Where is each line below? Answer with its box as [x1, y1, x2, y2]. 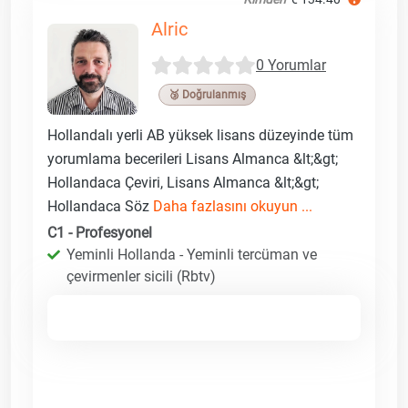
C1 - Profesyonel [47, 223, 152, 241]
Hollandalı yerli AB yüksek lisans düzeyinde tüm [47, 126, 353, 144]
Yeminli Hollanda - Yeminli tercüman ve [66, 245, 317, 263]
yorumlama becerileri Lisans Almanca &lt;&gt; [47, 149, 338, 168]
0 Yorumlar [256, 56, 326, 75]
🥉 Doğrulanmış [168, 87, 246, 101]
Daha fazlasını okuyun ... [153, 197, 312, 215]
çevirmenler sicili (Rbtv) [66, 267, 216, 285]
